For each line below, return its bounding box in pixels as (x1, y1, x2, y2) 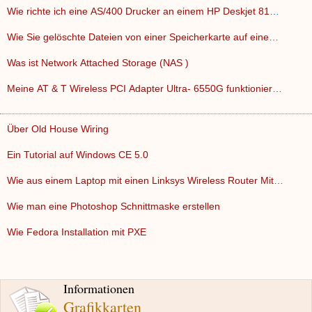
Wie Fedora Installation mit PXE (7, 226, 149, 237)
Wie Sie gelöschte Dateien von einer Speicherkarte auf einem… (269, 31, 279, 42)
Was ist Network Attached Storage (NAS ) (7, 57, 192, 68)
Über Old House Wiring (7, 123, 111, 134)
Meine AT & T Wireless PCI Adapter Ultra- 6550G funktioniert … (272, 83, 282, 94)
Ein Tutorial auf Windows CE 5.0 (7, 149, 151, 160)
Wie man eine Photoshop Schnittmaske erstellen (7, 201, 223, 212)
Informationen (63, 280, 134, 297)
